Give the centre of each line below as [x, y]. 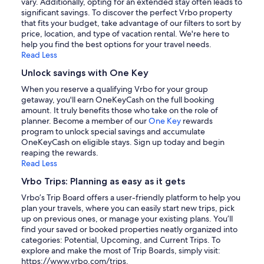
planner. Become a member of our [85, 121]
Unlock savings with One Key [85, 73]
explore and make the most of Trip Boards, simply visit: [121, 251]
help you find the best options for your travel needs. [116, 44]
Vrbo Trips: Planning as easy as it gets [103, 181]
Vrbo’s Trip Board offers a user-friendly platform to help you [131, 198]
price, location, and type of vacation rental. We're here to [125, 34]
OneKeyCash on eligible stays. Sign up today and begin [123, 142]
